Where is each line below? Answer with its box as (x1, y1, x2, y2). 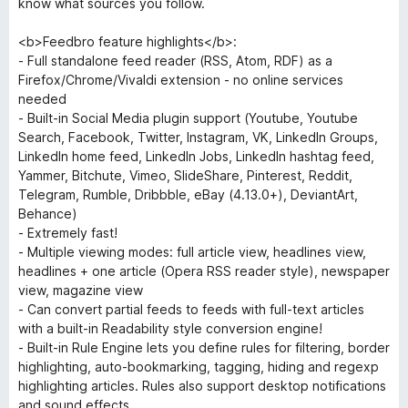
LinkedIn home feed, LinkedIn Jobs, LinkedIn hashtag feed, (18, 148, 374, 164)
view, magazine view (18, 282, 143, 298)
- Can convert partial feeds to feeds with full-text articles (18, 301, 364, 317)
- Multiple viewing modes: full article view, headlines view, (18, 244, 366, 260)
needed (18, 91, 66, 107)
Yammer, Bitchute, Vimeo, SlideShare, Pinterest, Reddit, (18, 168, 352, 183)
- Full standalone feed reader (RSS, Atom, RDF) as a (18, 53, 332, 68)
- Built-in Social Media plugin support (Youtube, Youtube (18, 110, 358, 126)
